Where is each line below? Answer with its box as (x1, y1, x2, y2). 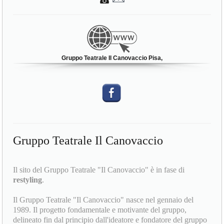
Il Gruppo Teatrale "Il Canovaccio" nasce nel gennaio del (13, 195, 194, 204)
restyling (13, 175, 42, 184)
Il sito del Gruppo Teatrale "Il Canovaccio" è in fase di (13, 165, 185, 174)
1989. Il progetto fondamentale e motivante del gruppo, (13, 205, 187, 214)
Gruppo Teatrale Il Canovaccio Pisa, (61, 54, 162, 61)
